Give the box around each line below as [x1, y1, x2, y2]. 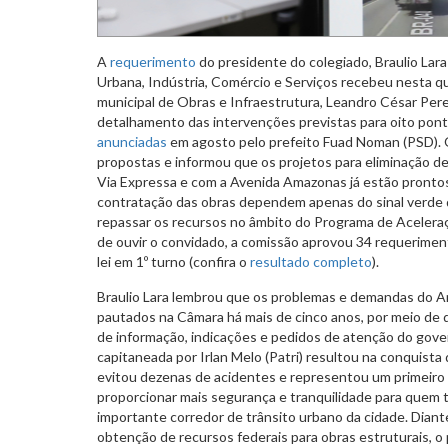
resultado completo [250, 252, 372, 270]
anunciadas [97, 132, 167, 150]
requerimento [110, 52, 196, 70]
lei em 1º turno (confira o [97, 252, 250, 270]
